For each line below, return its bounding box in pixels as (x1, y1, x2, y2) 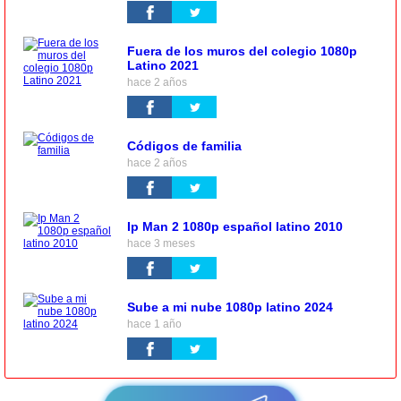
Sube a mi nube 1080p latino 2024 (127, 300, 333, 315)
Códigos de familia (127, 139, 242, 154)
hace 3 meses (127, 237, 195, 251)
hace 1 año (127, 318, 182, 331)
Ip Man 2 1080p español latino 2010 (127, 219, 343, 235)
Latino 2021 (127, 58, 199, 73)
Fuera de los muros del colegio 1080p (127, 44, 357, 59)
